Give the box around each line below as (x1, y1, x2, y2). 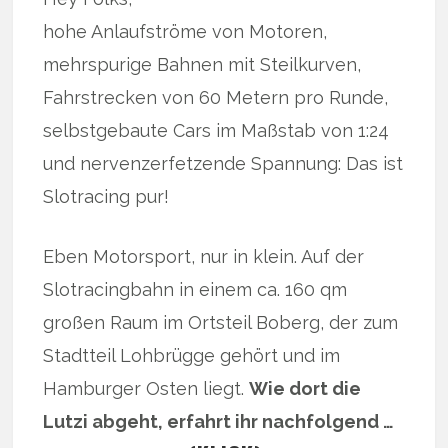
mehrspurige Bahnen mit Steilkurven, (43, 53, 362, 75)
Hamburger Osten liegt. (43, 377, 250, 399)
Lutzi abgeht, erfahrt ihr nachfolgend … (43, 410, 395, 432)
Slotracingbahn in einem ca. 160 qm (43, 278, 348, 300)
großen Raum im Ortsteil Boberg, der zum (43, 311, 399, 333)
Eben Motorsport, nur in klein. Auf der (43, 245, 365, 267)
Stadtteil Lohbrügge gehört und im (43, 344, 341, 366)
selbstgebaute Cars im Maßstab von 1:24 (43, 119, 390, 141)
